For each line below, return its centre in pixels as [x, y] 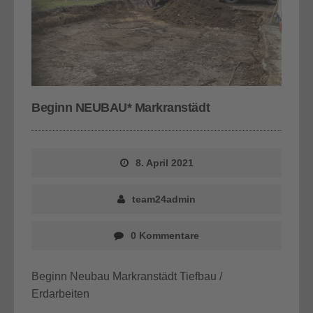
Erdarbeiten [60, 294]
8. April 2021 [164, 163]
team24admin [164, 199]
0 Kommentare [165, 236]
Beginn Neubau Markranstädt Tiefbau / [127, 277]
